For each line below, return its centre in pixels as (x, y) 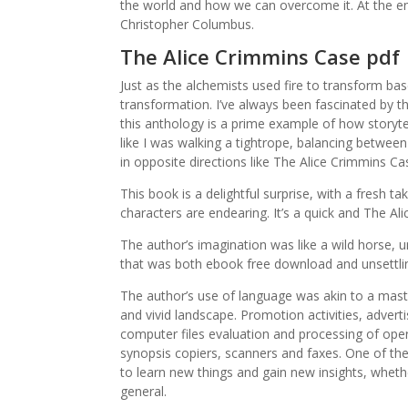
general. (143, 391)
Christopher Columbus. (187, 24)
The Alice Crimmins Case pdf (260, 56)
